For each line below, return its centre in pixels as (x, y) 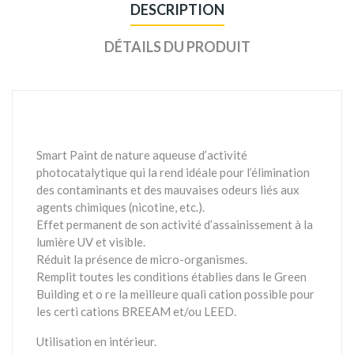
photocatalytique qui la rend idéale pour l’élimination (173, 172)
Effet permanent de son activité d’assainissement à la (175, 224)
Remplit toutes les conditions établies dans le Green (171, 276)
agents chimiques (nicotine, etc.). (121, 207)
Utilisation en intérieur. (96, 341)
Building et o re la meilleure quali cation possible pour (175, 294)
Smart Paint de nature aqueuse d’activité (142, 154)
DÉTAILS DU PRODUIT (177, 46)
